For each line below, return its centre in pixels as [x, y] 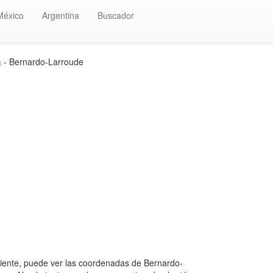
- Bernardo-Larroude [42, 62]
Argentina [61, 15]
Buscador [116, 15]
